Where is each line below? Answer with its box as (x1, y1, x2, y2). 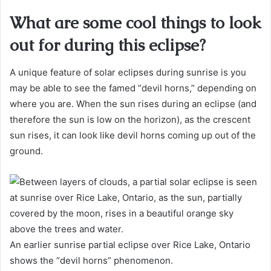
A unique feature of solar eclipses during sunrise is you (10, 66, 246, 78)
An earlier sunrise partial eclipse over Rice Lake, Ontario (10, 238, 250, 250)
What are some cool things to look (10, 12, 261, 34)
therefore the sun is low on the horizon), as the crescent (10, 113, 250, 125)
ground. (10, 145, 43, 157)
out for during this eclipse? (10, 34, 206, 56)
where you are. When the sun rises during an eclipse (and (10, 97, 256, 109)
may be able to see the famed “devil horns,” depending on (10, 82, 256, 94)
